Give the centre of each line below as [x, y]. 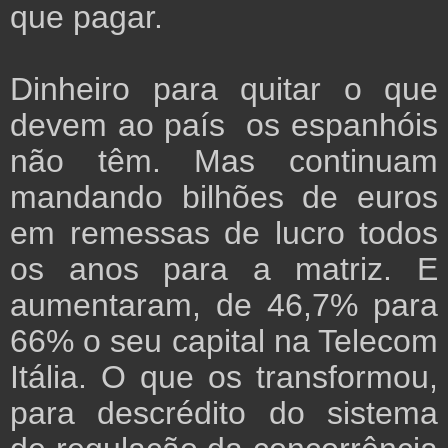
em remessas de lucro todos [224, 233]
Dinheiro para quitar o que [224, 89]
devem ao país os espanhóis [224, 125]
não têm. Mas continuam [224, 161]
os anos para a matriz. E [224, 269]
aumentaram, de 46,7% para [224, 305]
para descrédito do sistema [224, 413]
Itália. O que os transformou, [224, 377]
